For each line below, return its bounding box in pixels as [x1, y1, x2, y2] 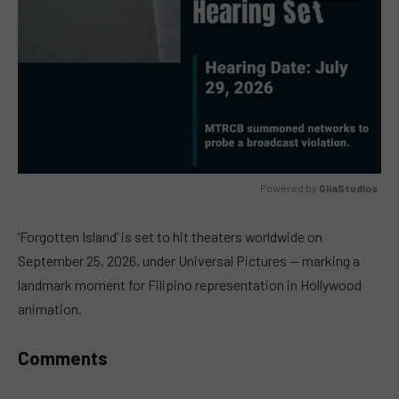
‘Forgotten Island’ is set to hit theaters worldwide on [18, 227, 322, 245]
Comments [18, 347, 108, 370]
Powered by [260, 182, 319, 195]
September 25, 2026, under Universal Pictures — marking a [18, 251, 360, 269]
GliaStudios [319, 182, 378, 195]
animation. [18, 299, 82, 317]
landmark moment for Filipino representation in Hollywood [18, 275, 362, 293]
